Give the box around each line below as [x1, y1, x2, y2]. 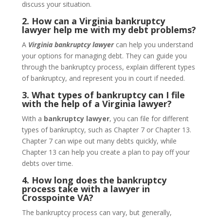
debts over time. [21, 159, 73, 168]
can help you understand [113, 40, 193, 49]
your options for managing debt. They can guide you [21, 51, 187, 60]
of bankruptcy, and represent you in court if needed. [21, 73, 185, 83]
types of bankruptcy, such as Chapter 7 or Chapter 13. [21, 125, 191, 134]
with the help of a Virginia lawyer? [21, 98, 172, 109]
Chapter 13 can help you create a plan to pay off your [21, 147, 190, 157]
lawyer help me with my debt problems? [21, 24, 196, 36]
